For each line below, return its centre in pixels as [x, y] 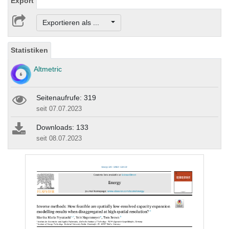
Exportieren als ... [76, 23]
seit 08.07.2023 [59, 139]
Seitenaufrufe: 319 [66, 98]
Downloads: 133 [62, 128]
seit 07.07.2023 [59, 109]
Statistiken [29, 50]
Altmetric [48, 69]
